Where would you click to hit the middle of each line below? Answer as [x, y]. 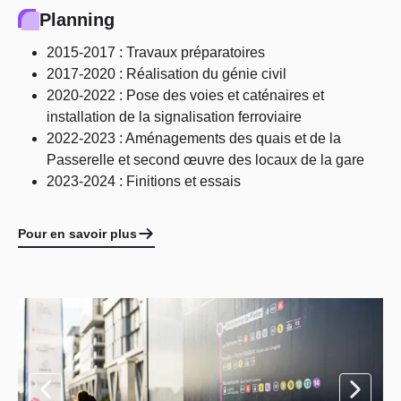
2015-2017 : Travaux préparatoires [156, 52]
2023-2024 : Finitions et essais [144, 181]
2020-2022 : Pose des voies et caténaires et [185, 95]
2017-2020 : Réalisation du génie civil [166, 74]
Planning [77, 20]
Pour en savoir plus [77, 234]
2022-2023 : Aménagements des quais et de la [194, 138]
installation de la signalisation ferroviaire [174, 117]
